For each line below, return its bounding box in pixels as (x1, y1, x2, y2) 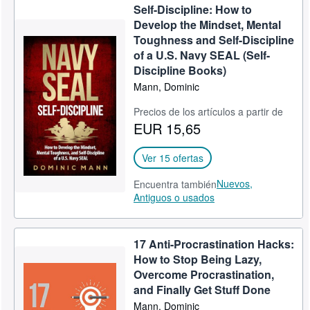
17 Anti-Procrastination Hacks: (134, 236, 295, 252)
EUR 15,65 (134, 118, 201, 138)
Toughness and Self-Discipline (134, 32, 295, 48)
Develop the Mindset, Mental (134, 17, 282, 33)
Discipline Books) (134, 62, 227, 78)
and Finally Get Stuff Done (134, 282, 271, 298)
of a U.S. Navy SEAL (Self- (134, 47, 271, 63)
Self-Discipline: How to (134, 1, 253, 17)
